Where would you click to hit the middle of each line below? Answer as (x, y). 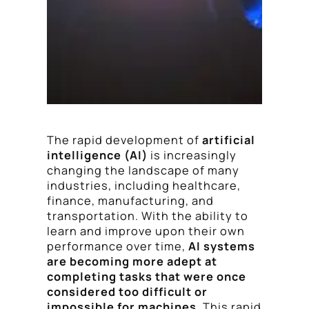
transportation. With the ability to (148, 216)
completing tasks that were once (147, 276)
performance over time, (118, 246)
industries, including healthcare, (144, 185)
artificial (229, 140)
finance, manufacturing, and (130, 200)
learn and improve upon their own (146, 231)
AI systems (222, 246)
